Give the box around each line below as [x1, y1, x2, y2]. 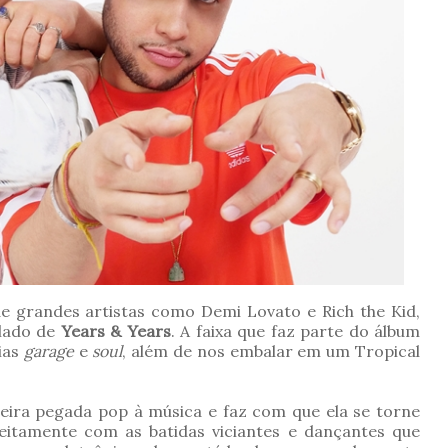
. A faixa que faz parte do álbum [170, 321, 421, 342]
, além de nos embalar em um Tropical [122, 341, 420, 362]
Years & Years [60, 321, 171, 342]
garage [23, 341, 74, 362]
